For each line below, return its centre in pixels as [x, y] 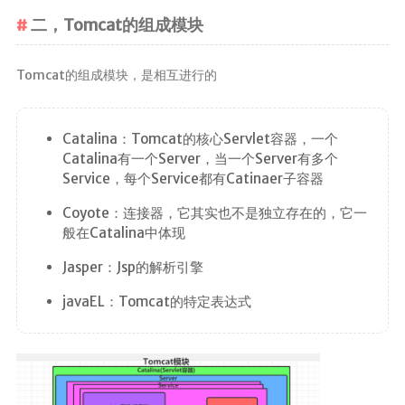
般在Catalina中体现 [123, 232]
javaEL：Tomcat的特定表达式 [156, 301]
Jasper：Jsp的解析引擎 [132, 267]
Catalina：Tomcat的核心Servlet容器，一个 [200, 138]
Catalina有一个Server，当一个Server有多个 [200, 158]
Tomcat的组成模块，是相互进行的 [116, 75]
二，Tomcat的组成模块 [117, 25]
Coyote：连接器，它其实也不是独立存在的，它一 [214, 212]
